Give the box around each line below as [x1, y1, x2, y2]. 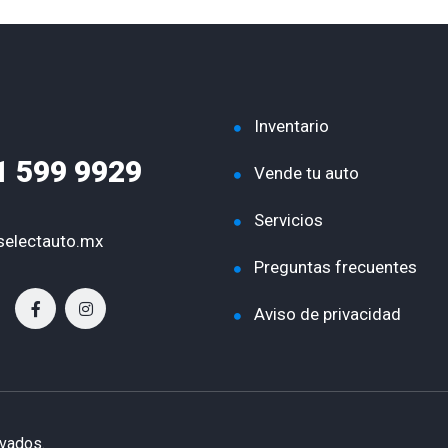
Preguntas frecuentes [254, 257, 417, 278]
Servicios [254, 210, 323, 231]
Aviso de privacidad [254, 304, 401, 325]
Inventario [254, 116, 329, 137]
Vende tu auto [254, 163, 359, 184]
